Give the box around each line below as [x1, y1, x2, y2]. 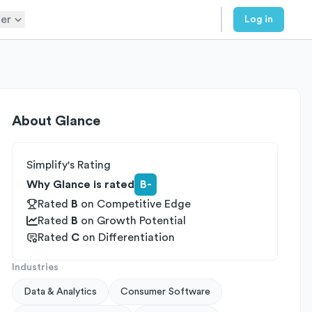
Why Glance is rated [26, 179, 134, 190]
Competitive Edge [97, 198, 191, 210]
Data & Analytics [24, 287, 97, 297]
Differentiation [98, 232, 175, 243]
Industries [12, 263, 58, 272]
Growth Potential [97, 215, 186, 226]
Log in [244, 15, 273, 24]
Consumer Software [120, 287, 210, 297]
